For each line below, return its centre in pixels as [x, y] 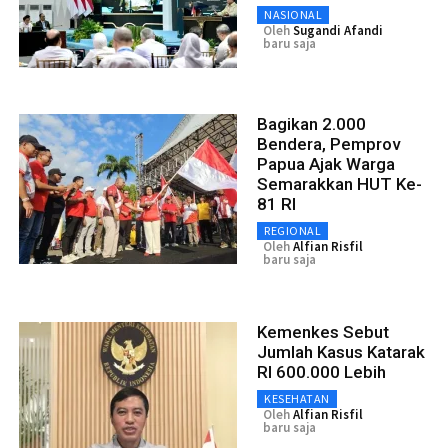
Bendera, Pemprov [328, 143]
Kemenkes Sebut [323, 331]
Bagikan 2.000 [311, 123]
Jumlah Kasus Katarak [341, 351]
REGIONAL [292, 230]
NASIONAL [293, 14]
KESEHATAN [297, 398]
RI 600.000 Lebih [321, 371]
